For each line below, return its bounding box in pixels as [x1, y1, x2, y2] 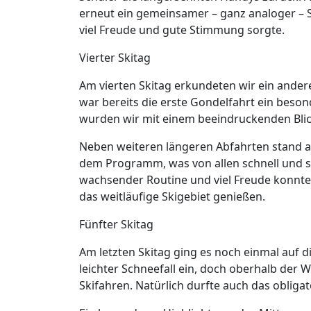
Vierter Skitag [79, 49, 151, 65]
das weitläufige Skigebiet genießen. [79, 188, 265, 204]
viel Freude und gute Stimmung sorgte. [79, 22, 285, 37]
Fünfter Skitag [79, 216, 153, 232]
